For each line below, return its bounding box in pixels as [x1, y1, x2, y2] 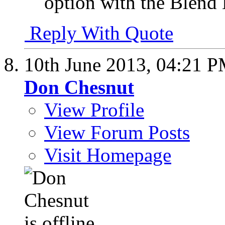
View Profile [44, 99, 144, 121]
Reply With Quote [25, 22, 173, 44]
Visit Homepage [44, 144, 171, 166]
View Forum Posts [44, 122, 190, 144]
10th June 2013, [24, 54, 156, 76]
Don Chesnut [24, 76, 134, 98]
